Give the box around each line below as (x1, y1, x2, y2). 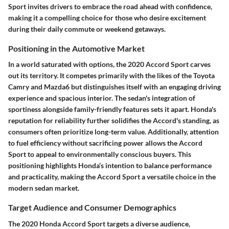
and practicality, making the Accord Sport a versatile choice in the (8, 172, 216, 181)
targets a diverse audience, (105, 219, 190, 228)
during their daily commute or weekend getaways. (8, 25, 166, 34)
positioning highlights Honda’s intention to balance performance (8, 161, 212, 170)
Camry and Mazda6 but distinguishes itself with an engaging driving (8, 82, 221, 91)
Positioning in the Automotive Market (8, 43, 145, 54)
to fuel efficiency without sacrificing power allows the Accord (8, 139, 202, 148)
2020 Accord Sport (128, 60, 189, 69)
